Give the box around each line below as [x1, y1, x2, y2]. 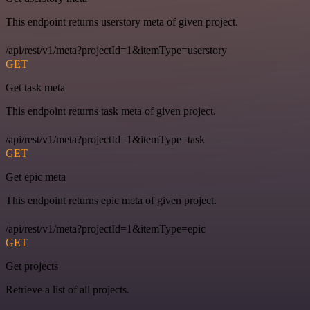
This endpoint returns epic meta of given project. [6, 194, 217, 207]
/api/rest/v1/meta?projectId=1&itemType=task [6, 134, 205, 146]
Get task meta [6, 82, 65, 94]
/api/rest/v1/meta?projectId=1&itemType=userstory [6, 44, 227, 57]
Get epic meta [6, 171, 66, 183]
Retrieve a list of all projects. [6, 284, 129, 296]
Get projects [6, 260, 58, 273]
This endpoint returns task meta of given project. [6, 105, 216, 118]
